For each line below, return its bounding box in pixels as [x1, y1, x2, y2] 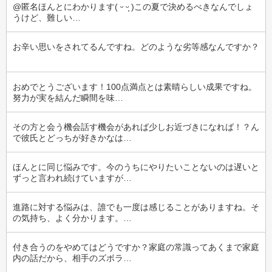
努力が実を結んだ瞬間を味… [13, 93, 123, 103]
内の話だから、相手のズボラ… [13, 253, 132, 263]
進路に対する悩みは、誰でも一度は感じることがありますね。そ [13, 202, 259, 212]
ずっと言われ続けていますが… [13, 173, 132, 183]
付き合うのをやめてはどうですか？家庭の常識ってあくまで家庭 [13, 242, 259, 252]
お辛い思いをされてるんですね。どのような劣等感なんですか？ [13, 42, 259, 52]
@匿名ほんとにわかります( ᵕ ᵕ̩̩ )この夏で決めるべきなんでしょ [13, 2, 253, 12]
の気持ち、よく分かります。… [13, 213, 132, 223]
